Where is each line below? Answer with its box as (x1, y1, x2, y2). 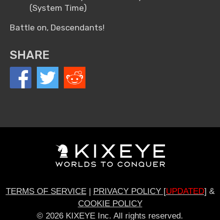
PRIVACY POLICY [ (93, 186, 166, 196)
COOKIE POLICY (78, 198, 142, 208)
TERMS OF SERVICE (5, 186, 86, 196)
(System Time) (29, 3, 87, 13)
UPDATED (165, 186, 204, 196)
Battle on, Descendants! (10, 23, 105, 33)
